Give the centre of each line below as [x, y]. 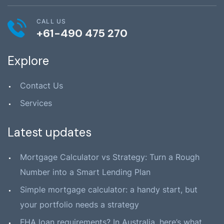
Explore [28, 60]
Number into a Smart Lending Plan [85, 172]
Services [36, 103]
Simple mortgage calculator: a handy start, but [109, 189]
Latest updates [49, 132]
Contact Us [41, 85]
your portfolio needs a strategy [79, 204]
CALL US [51, 21]
